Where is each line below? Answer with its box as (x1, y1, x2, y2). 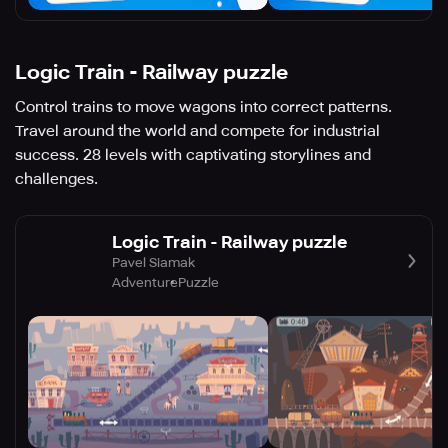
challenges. (15, 170, 98, 189)
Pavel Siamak (112, 254, 195, 270)
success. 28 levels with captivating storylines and (15, 146, 371, 165)
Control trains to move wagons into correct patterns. (15, 98, 392, 117)
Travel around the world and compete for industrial (15, 122, 380, 141)
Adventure (112, 274, 178, 290)
